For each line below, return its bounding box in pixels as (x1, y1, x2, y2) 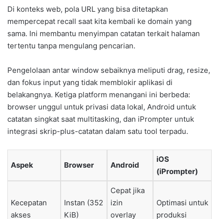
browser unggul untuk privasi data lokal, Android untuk (7, 102, 196, 112)
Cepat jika (110, 186, 145, 196)
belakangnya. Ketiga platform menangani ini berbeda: (7, 90, 190, 100)
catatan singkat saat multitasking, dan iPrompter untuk (7, 114, 194, 124)
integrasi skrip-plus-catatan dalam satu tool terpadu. (7, 127, 188, 136)
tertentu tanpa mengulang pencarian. (7, 41, 135, 51)
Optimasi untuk (156, 198, 208, 208)
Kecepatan (11, 198, 47, 208)
